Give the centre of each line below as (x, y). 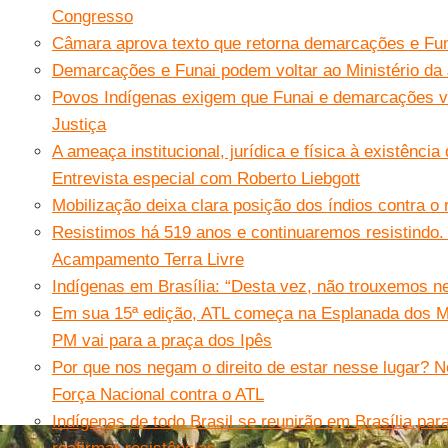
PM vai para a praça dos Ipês (161, 340)
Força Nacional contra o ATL (157, 394)
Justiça (78, 124)
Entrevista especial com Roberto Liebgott (205, 178)
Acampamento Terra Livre (147, 259)
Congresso (92, 16)
